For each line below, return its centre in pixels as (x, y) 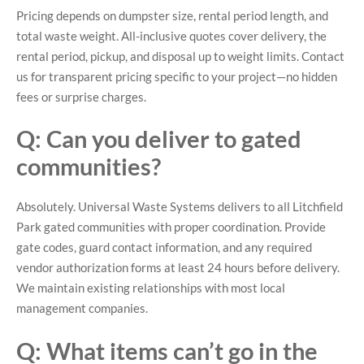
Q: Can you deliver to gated (159, 139)
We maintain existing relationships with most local (151, 288)
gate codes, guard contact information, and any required (164, 247)
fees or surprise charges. (81, 96)
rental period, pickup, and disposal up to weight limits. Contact (180, 56)
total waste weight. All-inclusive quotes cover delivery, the (171, 35)
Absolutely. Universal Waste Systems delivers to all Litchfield (180, 207)
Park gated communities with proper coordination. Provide (171, 227)
